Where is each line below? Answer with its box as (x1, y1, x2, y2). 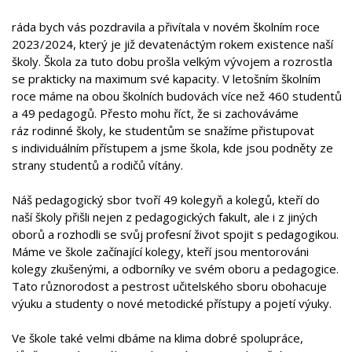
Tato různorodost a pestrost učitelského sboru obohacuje (12, 278, 327, 294)
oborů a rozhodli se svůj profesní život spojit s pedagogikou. (12, 226, 339, 242)
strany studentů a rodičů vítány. (12, 157, 183, 173)
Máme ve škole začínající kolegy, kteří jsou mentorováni (12, 244, 309, 259)
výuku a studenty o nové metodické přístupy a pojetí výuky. (12, 295, 332, 311)
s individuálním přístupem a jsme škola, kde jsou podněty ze (12, 140, 333, 156)
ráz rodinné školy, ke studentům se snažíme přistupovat (12, 123, 314, 138)
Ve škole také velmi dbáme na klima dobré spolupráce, (12, 330, 303, 346)
